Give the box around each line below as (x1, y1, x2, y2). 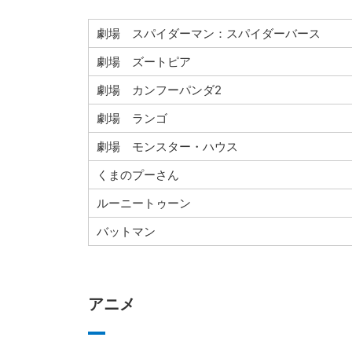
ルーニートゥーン (96, 195, 191, 211)
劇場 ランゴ (96, 110, 167, 126)
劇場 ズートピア (96, 53, 191, 69)
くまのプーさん (96, 167, 179, 182)
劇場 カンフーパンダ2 (96, 82, 222, 97)
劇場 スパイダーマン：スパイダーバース (96, 25, 321, 41)
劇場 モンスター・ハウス (96, 138, 238, 154)
